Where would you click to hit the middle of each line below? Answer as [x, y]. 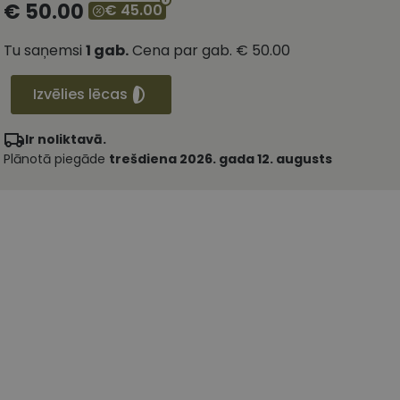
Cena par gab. [182, 51]
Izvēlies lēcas [80, 95]
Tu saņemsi [45, 51]
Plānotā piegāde [56, 159]
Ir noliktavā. [66, 140]
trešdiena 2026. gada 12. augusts [221, 159]
